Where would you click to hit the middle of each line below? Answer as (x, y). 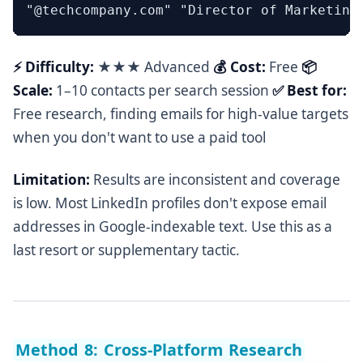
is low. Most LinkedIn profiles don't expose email (170, 203)
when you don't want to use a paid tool (139, 137)
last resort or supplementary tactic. (126, 250)
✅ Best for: (310, 90)
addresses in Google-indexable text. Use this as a (173, 226)
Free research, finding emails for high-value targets (181, 113)
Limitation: (51, 179)
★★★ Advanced (154, 66)
